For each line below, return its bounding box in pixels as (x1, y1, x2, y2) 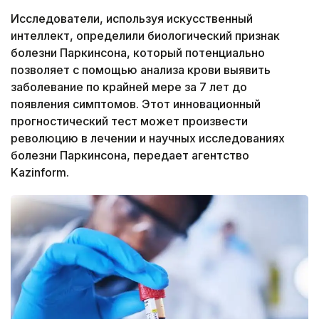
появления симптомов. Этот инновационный (11, 97, 261, 112)
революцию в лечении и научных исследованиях (11, 131, 285, 146)
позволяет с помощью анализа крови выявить (11, 63, 271, 78)
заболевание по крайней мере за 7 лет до (11, 80, 247, 95)
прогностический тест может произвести (11, 114, 248, 129)
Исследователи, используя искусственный (11, 11, 253, 26)
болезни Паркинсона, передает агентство (11, 148, 249, 163)
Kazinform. (11, 165, 75, 180)
